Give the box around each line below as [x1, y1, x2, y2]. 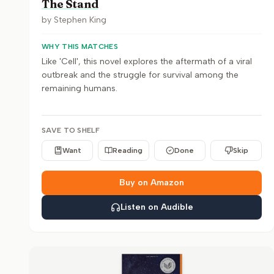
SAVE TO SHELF [42, 126, 100, 135]
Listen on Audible [120, 202, 193, 212]
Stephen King [54, 15, 106, 25]
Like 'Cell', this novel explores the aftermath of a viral [42, 56, 252, 67]
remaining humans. [42, 83, 117, 94]
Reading [113, 146, 143, 155]
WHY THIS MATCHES [42, 42, 118, 51]
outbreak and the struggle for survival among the [42, 70, 239, 80]
